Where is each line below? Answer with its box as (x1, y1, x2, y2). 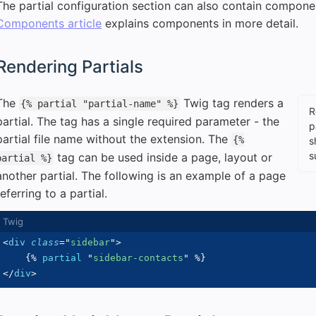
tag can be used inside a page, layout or (54, 150, 272, 164)
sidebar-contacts (93, 253, 183, 263)
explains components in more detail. (102, 16, 298, 30)
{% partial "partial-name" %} (20, 98, 178, 109)
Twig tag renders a (180, 96, 284, 110)
